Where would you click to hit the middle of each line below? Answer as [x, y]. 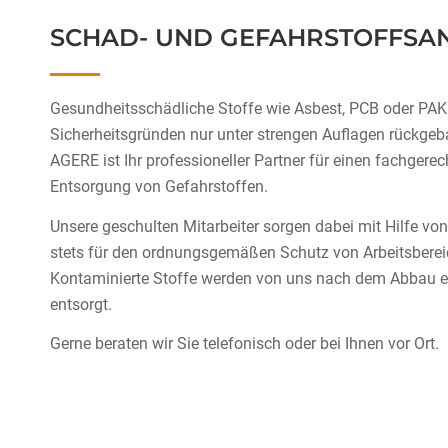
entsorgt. [81, 304]
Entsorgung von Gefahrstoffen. [159, 186]
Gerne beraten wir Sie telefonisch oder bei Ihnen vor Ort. [244, 344]
